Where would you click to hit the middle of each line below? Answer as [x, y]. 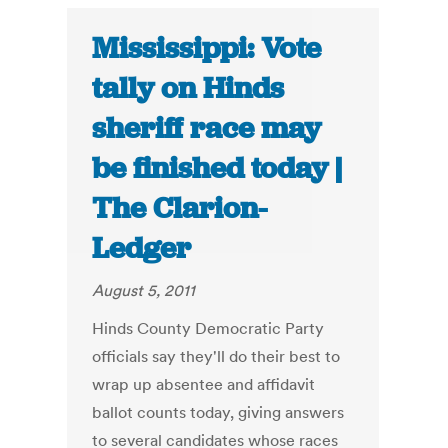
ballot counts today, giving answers [218, 412]
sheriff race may [207, 128]
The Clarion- [180, 208]
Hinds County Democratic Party [208, 328]
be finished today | [217, 168]
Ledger [142, 248]
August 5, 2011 [144, 290]
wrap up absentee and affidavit [204, 384]
